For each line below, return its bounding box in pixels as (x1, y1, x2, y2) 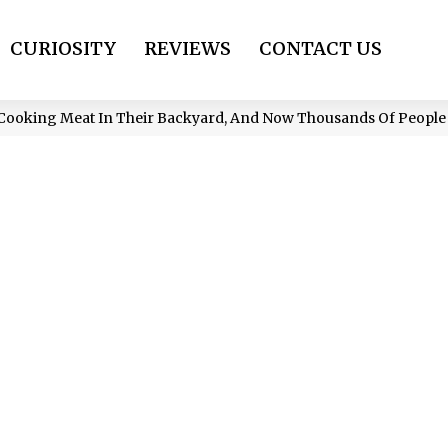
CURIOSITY (10, 37, 116, 60)
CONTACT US (259, 37, 382, 60)
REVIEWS (144, 37, 231, 60)
